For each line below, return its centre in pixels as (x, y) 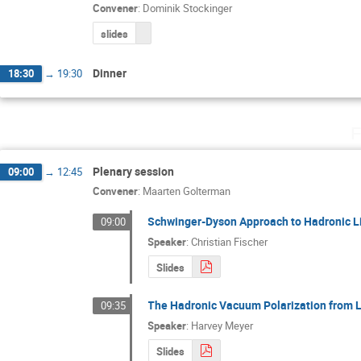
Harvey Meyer (222, 325)
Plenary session (133, 171)
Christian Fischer (230, 241)
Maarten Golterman (187, 191)
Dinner (110, 73)
